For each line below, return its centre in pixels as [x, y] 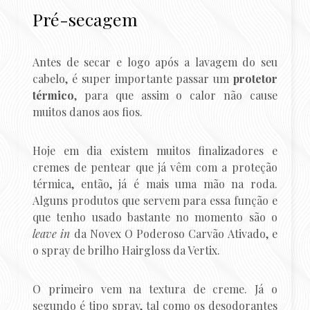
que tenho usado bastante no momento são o [155, 217]
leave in [52, 234]
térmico [54, 95]
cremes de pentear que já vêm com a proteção [155, 167]
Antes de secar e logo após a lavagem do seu [155, 62]
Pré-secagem [85, 19]
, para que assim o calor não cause [176, 95]
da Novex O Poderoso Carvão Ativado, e [174, 234]
